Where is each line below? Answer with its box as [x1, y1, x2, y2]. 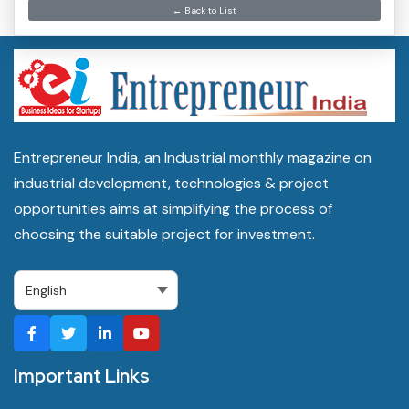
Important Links [14, 364, 150, 389]
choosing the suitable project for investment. [14, 225, 315, 245]
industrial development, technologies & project [14, 173, 329, 194]
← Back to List [173, 4, 236, 16]
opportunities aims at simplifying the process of [14, 199, 332, 219]
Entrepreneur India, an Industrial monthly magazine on [14, 148, 372, 168]
